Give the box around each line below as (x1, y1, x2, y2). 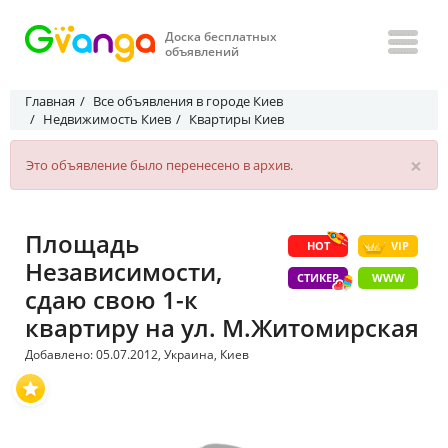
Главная (25, 92, 75, 110)
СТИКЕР (297, 270, 339, 285)
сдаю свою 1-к (25, 283, 198, 316)
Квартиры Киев (189, 110, 284, 128)
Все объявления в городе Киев (93, 92, 283, 110)
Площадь (25, 227, 139, 260)
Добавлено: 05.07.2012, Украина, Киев (25, 346, 249, 363)
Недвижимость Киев (43, 110, 171, 128)
